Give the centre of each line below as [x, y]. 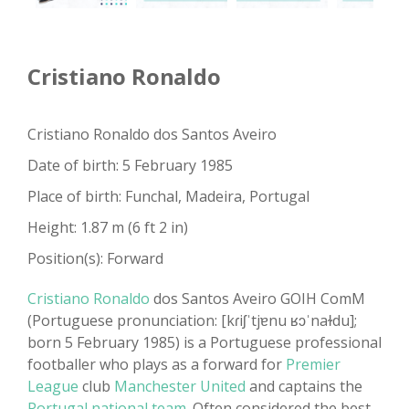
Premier [313, 365]
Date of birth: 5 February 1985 [130, 166]
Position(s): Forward [95, 259]
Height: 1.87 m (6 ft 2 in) [108, 228]
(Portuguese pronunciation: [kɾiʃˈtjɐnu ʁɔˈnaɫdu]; [192, 321]
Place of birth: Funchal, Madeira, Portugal [168, 197]
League [53, 387]
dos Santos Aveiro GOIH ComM [257, 299]
